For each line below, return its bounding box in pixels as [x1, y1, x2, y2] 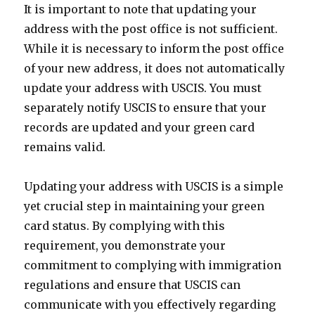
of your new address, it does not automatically [24, 61, 285, 75]
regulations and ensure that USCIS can [24, 278, 241, 292]
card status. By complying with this [24, 219, 226, 233]
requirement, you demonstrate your [24, 238, 226, 252]
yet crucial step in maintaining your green [24, 199, 265, 213]
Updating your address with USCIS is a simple [24, 179, 284, 193]
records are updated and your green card [24, 120, 255, 134]
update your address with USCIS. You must [24, 81, 262, 95]
